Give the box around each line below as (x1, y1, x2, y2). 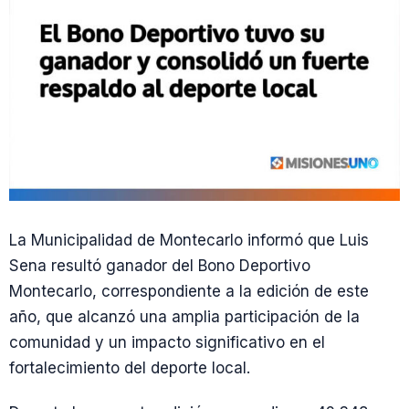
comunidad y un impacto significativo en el (9, 333, 325, 351)
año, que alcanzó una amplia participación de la (9, 308, 360, 326)
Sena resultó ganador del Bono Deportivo (9, 257, 310, 275)
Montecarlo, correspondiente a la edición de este (9, 282, 369, 300)
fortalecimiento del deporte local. (9, 359, 250, 377)
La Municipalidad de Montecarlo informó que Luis (9, 231, 369, 249)
